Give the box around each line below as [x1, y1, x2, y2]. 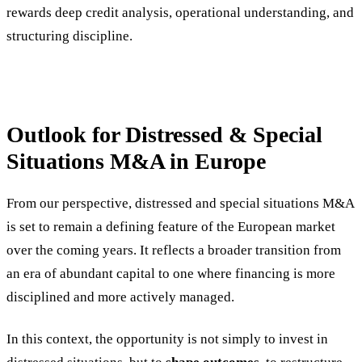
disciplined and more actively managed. [6, 289, 234, 305]
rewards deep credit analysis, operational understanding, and [6, 4, 354, 20]
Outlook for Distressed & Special [6, 122, 322, 148]
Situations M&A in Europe [6, 149, 266, 175]
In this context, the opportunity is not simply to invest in [6, 331, 328, 347]
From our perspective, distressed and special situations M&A [6, 196, 354, 212]
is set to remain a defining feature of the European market [6, 219, 335, 235]
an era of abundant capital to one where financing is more [6, 266, 335, 282]
